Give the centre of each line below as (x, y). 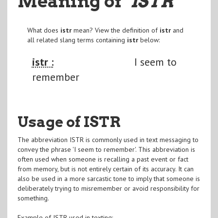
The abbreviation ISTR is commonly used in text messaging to (108, 139)
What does (44, 30)
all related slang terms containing (77, 40)
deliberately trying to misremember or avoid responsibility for (108, 188)
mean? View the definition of (115, 30)
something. (33, 198)
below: (149, 40)
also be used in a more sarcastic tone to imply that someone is (109, 178)
